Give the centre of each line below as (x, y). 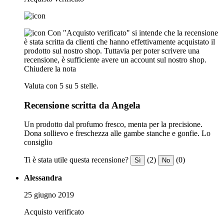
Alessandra (43, 178)
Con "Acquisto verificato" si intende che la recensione (133, 32)
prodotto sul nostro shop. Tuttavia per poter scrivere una (112, 50)
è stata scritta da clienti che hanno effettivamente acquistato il (119, 41)
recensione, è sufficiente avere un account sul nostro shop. (115, 59)
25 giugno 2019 (49, 195)
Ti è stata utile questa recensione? (76, 160)
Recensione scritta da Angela (82, 105)
